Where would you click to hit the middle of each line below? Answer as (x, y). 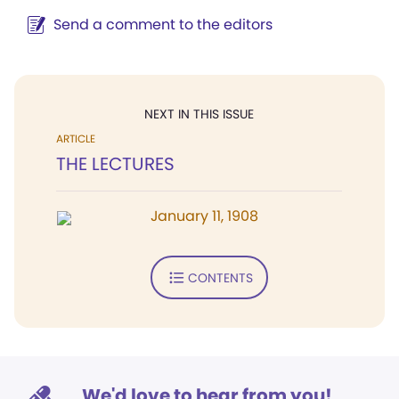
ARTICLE (76, 138)
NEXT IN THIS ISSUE (199, 114)
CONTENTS (220, 277)
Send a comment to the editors (163, 24)
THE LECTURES (115, 164)
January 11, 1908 (204, 216)
